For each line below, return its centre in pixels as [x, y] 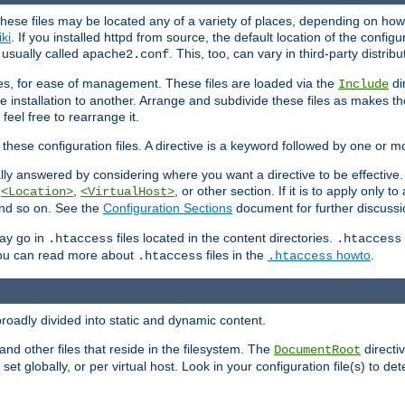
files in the [235, 255]
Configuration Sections [168, 208]
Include [363, 85]
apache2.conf [126, 55]
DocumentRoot [317, 349]
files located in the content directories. [225, 238]
